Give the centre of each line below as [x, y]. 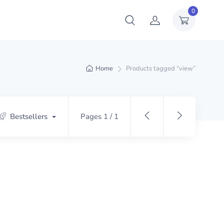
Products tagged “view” [161, 68]
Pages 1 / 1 [99, 116]
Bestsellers [28, 116]
